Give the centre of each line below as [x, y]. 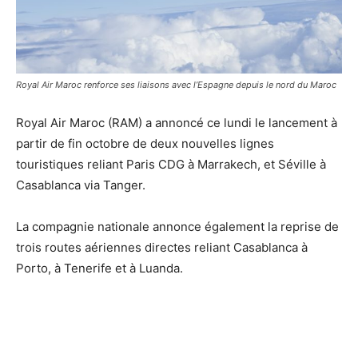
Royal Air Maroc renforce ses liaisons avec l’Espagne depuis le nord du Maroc [176, 84]
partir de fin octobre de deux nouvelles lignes [145, 143]
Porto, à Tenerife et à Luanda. [99, 268]
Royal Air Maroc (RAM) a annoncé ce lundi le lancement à [177, 122]
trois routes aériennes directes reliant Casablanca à [162, 247]
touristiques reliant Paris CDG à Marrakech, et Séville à [171, 164]
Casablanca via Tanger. [81, 185]
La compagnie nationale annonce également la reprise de [177, 226]
